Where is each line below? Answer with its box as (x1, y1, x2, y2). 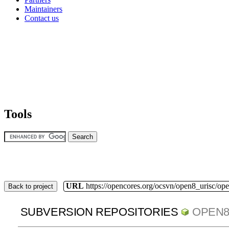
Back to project (8, 182, 53, 190)
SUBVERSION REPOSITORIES (20, 205, 178, 219)
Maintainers (25, 4, 62, 13)
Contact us (25, 13, 59, 22)
